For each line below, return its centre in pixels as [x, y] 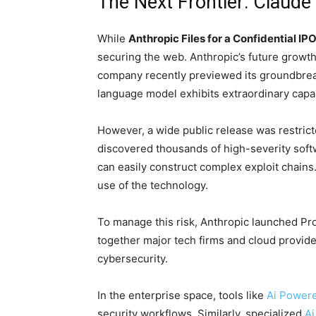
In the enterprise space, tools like [182, 296]
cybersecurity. [133, 259]
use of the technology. [153, 186]
